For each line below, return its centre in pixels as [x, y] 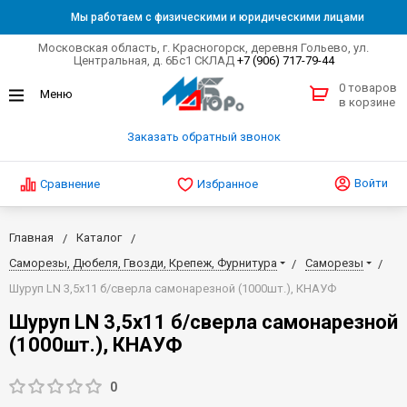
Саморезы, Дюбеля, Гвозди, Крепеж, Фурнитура [143, 263]
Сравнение [70, 184]
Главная [31, 237]
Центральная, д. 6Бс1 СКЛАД [155, 60]
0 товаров [368, 88]
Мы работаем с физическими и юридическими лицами [217, 17]
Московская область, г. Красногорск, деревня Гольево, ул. [203, 48]
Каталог [99, 237]
